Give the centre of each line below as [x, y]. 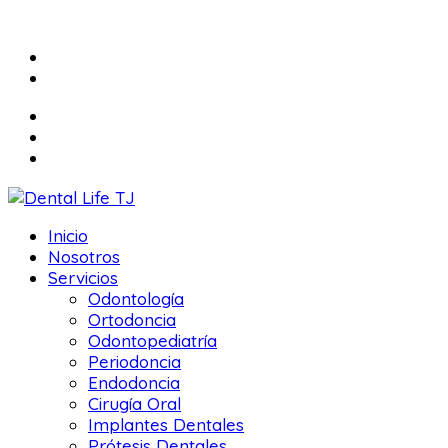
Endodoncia [134, 383]
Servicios [83, 278]
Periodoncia [134, 362]
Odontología [136, 299]
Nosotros [84, 257]
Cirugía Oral [134, 404]
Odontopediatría [152, 341]
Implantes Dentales [166, 425]
